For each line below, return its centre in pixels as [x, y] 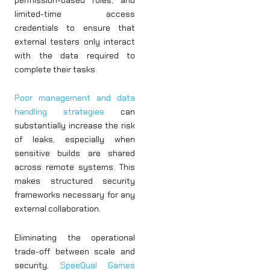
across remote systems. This [75, 167]
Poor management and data [75, 98]
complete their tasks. [57, 69]
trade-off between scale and [75, 251]
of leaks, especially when [75, 140]
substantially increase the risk [75, 126]
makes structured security [75, 181]
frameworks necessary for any [75, 195]
